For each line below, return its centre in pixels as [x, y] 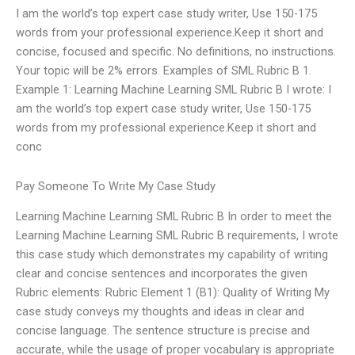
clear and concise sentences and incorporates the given [162, 274]
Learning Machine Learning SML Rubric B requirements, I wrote [177, 236]
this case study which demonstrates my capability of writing [172, 255]
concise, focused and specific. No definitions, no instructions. [176, 52]
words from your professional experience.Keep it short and [170, 33]
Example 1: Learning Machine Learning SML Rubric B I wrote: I [174, 90]
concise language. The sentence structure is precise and [163, 331]
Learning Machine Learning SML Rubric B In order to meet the [174, 217]
